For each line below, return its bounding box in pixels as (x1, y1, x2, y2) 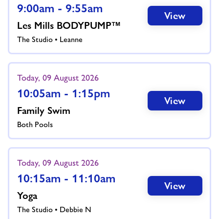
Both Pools (17, 119, 53, 129)
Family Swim (17, 104, 70, 116)
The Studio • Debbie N (17, 204, 91, 214)
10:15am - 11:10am (17, 171, 115, 185)
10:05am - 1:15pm (17, 86, 110, 100)
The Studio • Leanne (17, 34, 83, 44)
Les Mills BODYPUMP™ (17, 19, 121, 31)
